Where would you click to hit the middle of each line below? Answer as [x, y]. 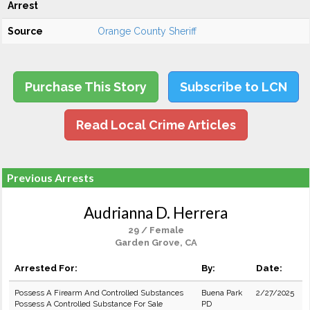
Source [25, 31]
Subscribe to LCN [233, 87]
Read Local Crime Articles [156, 125]
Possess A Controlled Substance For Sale [89, 304]
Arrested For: [46, 268]
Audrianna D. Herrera [156, 213]
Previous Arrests [51, 177]
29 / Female [156, 230]
